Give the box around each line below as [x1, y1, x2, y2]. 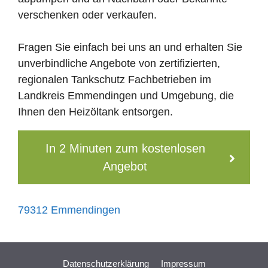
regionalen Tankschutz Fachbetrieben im [18, 73, 211, 86]
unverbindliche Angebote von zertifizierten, [18, 57, 220, 69]
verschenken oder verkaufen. [18, 8, 157, 21]
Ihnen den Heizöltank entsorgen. [18, 105, 173, 118]
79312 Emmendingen [18, 203, 120, 216]
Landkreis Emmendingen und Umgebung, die [18, 89, 234, 102]
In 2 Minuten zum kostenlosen [45, 141, 205, 155]
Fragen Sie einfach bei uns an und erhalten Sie [18, 41, 242, 53]
